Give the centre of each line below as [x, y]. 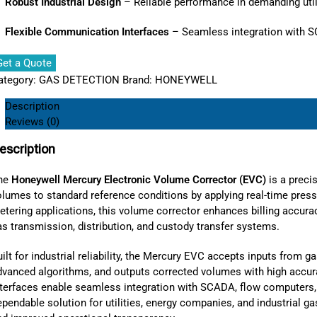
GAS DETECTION [79, 80]
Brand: [138, 80]
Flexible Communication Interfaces [87, 32]
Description [32, 106]
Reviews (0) [32, 122]
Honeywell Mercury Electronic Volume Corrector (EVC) [138, 180]
